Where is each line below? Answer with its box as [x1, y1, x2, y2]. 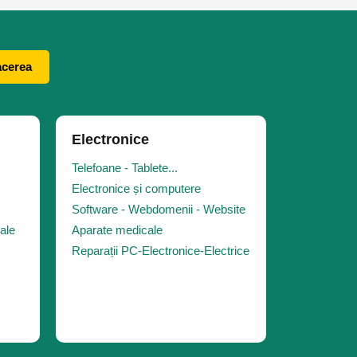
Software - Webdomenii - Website [72, 202, 245, 216]
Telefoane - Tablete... [72, 161, 178, 175]
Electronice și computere [72, 182, 201, 195]
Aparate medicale [72, 223, 163, 237]
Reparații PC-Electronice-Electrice [72, 244, 249, 257]
